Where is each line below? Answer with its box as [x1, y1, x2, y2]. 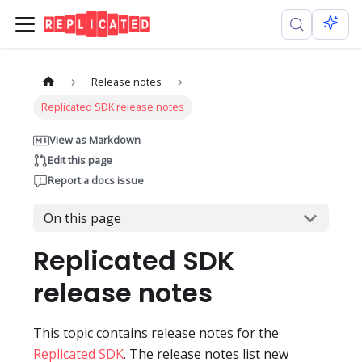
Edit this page [48, 153, 112, 168]
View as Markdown [49, 133, 141, 148]
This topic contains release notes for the [33, 324, 279, 343]
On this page [43, 208, 121, 227]
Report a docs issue [48, 173, 144, 188]
